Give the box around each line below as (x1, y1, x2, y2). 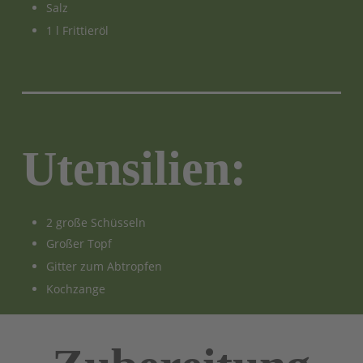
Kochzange (45, 280, 105, 297)
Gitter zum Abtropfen (45, 258, 162, 274)
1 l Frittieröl (45, 22, 109, 38)
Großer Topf (45, 235, 112, 251)
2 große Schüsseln (45, 214, 146, 230)
